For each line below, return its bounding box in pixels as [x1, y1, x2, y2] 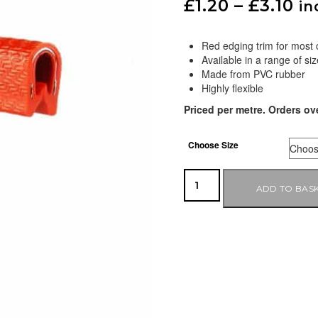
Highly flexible [202, 81, 263, 95]
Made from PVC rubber [202, 67, 305, 81]
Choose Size [188, 138, 239, 151]
